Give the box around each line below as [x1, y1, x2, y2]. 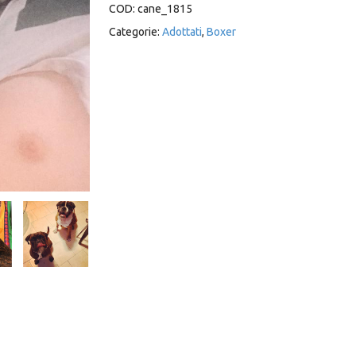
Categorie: [108, 25, 162, 38]
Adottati [161, 25, 202, 38]
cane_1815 [137, 2, 192, 15]
